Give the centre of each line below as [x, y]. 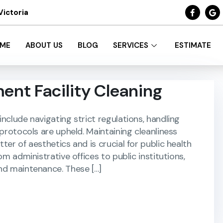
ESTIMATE [193, 45]
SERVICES [131, 45]
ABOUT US [44, 45]
